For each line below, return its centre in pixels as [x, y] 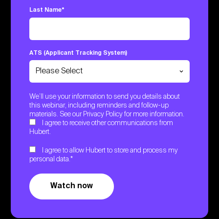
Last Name [46, 11]
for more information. [154, 115]
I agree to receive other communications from [108, 123]
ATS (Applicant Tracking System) [78, 53]
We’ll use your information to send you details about [105, 97]
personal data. [50, 160]
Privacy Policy [103, 115]
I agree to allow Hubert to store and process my [110, 151]
